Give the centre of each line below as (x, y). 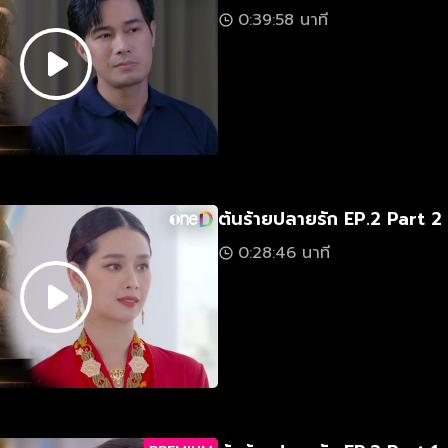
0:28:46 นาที (284, 253)
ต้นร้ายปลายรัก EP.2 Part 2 (330, 219)
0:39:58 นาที (283, 20)
